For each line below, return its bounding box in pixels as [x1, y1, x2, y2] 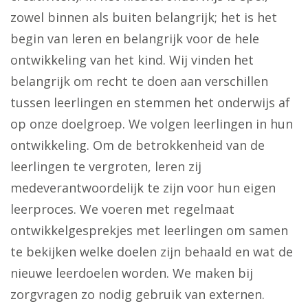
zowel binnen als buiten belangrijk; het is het [10, 9, 277, 26]
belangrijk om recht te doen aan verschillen [10, 73, 268, 90]
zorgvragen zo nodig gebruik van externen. [10, 286, 265, 303]
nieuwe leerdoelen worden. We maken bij [10, 265, 253, 282]
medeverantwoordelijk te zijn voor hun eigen [10, 179, 276, 197]
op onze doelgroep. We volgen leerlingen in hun [10, 115, 293, 133]
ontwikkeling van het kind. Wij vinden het [10, 52, 254, 69]
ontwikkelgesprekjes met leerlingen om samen [10, 222, 288, 239]
